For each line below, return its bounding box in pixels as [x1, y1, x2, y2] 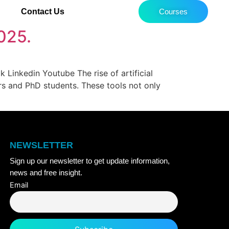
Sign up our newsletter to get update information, [9, 156, 170, 166]
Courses [158, 7, 188, 16]
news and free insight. [9, 168, 82, 177]
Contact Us [21, 7, 65, 16]
